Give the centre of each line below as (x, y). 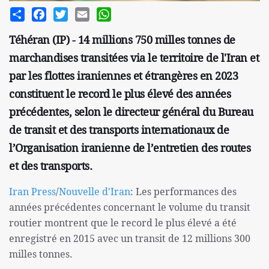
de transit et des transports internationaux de (119, 130)
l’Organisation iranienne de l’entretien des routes (130, 148)
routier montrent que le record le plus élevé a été (123, 223)
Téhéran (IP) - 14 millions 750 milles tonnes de (122, 40)
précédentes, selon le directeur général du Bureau (131, 112)
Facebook (66, 12)
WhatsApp (134, 12)
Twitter (83, 12)
